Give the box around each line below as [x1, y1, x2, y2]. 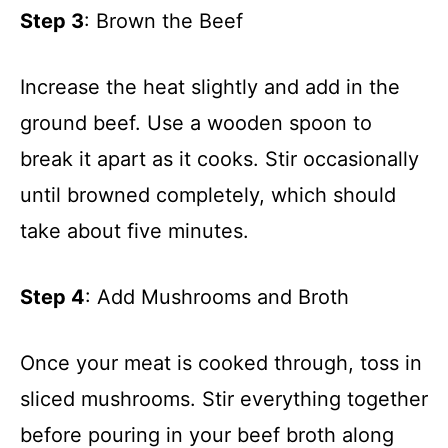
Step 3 [20, 8, 84, 33]
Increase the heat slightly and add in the [20, 74, 400, 99]
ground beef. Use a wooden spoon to [20, 110, 372, 135]
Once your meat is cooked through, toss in [20, 350, 422, 375]
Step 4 [20, 284, 85, 309]
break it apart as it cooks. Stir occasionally [20, 146, 419, 171]
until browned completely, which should [20, 182, 396, 207]
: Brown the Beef [84, 8, 243, 33]
